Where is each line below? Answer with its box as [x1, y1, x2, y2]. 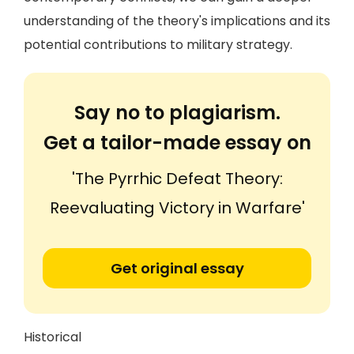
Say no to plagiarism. [73, 100, 281, 126]
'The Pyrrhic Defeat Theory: [71, 168, 283, 190]
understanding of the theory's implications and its [24, 12, 330, 30]
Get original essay [110, 258, 244, 278]
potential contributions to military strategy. [24, 36, 292, 54]
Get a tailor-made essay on [43, 130, 311, 156]
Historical [24, 328, 81, 346]
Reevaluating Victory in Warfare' [49, 197, 305, 219]
